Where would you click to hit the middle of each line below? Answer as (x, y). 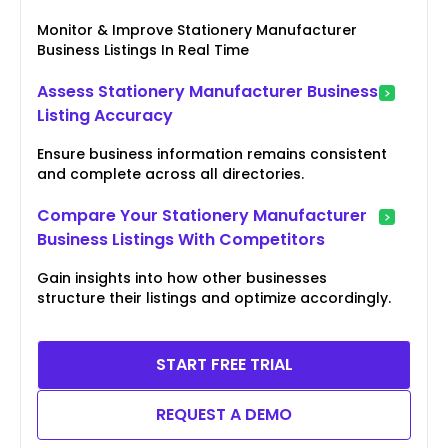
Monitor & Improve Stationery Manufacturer (197, 29)
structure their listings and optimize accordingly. (214, 297)
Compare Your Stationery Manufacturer (202, 215)
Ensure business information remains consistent (212, 153)
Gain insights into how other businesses (182, 277)
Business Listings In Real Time (143, 49)
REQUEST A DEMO (224, 414)
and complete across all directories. (170, 173)
